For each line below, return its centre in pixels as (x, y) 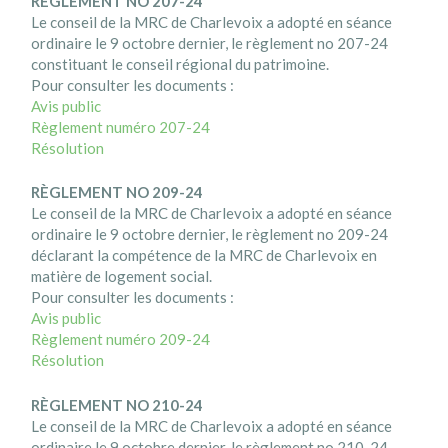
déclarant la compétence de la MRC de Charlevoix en (204, 255)
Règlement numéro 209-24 (121, 339)
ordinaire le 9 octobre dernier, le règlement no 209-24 (210, 234)
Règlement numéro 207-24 (121, 127)
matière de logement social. (122, 276)
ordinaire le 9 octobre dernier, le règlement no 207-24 (210, 43)
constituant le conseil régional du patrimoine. (180, 64)
